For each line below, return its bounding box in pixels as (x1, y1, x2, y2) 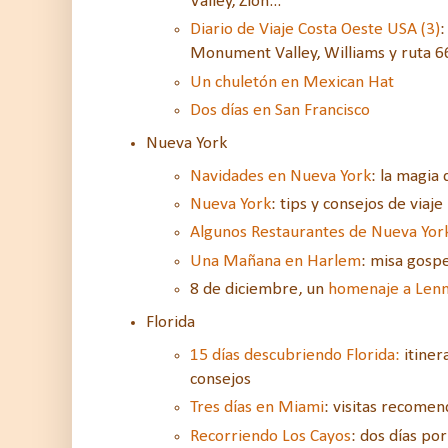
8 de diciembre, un (190, 281, 328, 299)
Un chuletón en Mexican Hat (190, 73, 394, 91)
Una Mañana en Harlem (190, 252, 361, 270)
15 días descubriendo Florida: (190, 346, 400, 364)
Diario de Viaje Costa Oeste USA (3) (190, 21, 440, 39)
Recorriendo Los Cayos (190, 427, 351, 445)
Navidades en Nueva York (190, 167, 371, 185)
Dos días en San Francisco (190, 102, 370, 119)
